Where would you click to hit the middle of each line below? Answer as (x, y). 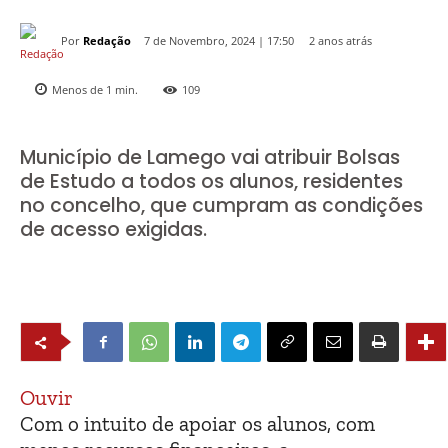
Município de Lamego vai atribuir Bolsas (210, 158)
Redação (107, 40)
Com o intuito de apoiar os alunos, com (197, 424)
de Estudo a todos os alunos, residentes (211, 182)
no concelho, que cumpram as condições (221, 206)
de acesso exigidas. (113, 230)
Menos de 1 (82, 90)
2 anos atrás (340, 40)
